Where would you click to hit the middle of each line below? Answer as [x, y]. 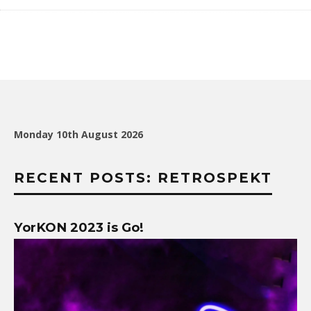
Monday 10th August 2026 [78, 135]
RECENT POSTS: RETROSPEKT [143, 178]
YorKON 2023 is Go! [79, 228]
